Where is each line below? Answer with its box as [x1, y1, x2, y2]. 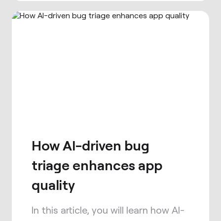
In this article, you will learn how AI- [32, 204, 184, 216]
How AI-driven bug [32, 137, 149, 153]
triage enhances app [32, 156, 162, 173]
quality [32, 176, 75, 193]
